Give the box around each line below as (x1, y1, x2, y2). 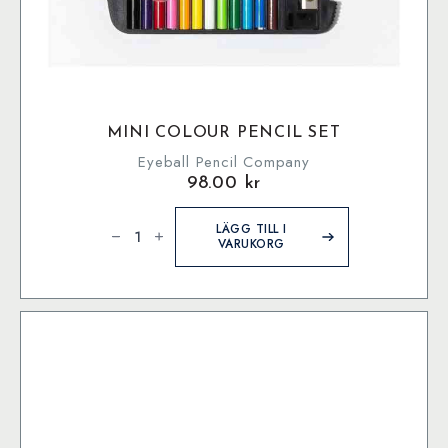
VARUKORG (217, 234, 285, 253)
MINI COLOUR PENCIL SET (107, 124, 341, 141)
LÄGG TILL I (216, 219, 287, 238)
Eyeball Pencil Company (138, 150, 310, 173)
